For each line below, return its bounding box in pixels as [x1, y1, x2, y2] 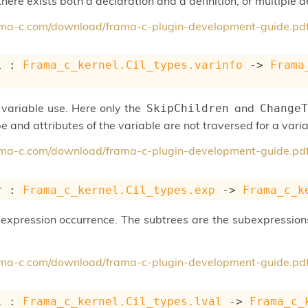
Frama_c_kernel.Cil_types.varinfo [23, 58, 243, 72]
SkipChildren [146, 102, 230, 115]
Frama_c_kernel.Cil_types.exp [23, 183, 216, 197]
